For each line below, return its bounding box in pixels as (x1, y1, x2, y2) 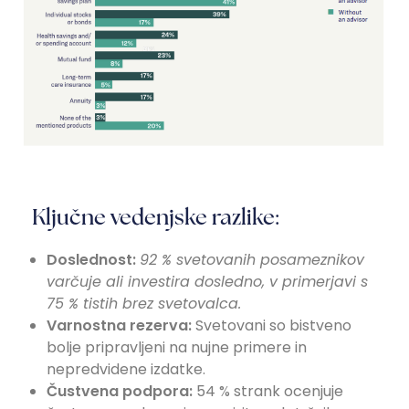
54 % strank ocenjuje (193, 380, 343, 402)
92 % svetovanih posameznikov (140, 248, 364, 270)
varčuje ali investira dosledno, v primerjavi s (47, 270, 368, 292)
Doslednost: (47, 248, 136, 270)
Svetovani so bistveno (192, 314, 351, 336)
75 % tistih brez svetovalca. (47, 292, 241, 314)
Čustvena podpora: (47, 380, 193, 402)
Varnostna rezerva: (47, 314, 192, 336)
